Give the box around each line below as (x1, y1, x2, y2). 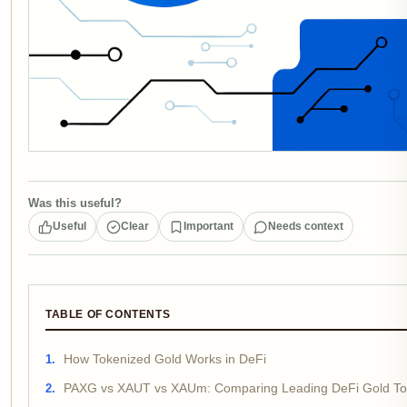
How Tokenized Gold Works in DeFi (64, 352, 266, 367)
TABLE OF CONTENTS (45, 308, 171, 322)
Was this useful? (28, 196, 122, 211)
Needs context (268, 220, 343, 233)
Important (184, 220, 233, 233)
